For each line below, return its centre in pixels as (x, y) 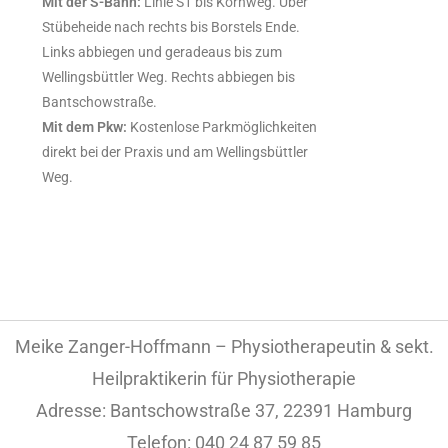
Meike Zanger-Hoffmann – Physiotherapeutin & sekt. (224, 346)
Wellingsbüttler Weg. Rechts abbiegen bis (169, 76)
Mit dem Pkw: (85, 126)
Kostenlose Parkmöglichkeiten (222, 126)
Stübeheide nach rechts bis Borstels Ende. (171, 26)
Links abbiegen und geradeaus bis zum (162, 51)
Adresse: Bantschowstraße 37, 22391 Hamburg (224, 410)
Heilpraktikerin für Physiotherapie (224, 378)
